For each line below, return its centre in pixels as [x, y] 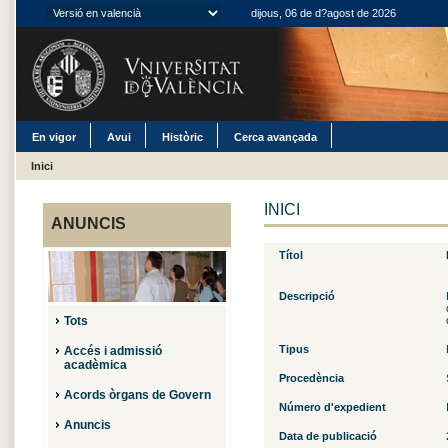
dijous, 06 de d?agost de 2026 [323, 13]
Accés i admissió [112, 351]
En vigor [53, 137]
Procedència [311, 378]
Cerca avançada [275, 137]
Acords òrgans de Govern [137, 395]
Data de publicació [327, 436]
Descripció [306, 296]
